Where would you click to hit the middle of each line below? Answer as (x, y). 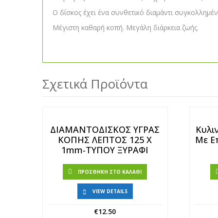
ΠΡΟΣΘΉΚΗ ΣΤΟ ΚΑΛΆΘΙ (110, 172)
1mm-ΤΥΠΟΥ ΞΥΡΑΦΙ (105, 150)
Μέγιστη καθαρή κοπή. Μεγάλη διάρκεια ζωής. (126, 27)
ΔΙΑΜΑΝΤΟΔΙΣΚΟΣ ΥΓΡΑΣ (105, 129)
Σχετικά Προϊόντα (95, 84)
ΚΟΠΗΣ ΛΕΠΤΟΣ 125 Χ (105, 140)
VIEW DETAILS (110, 191)
